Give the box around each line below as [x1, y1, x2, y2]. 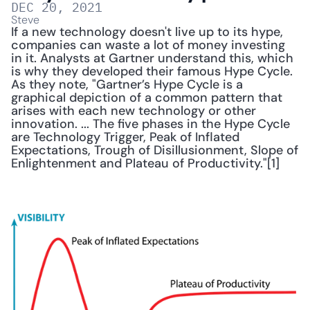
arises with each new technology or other [11, 102, 256, 120]
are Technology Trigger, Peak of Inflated [11, 129, 239, 146]
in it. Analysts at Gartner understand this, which [11, 50, 293, 67]
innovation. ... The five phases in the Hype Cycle [11, 116, 290, 133]
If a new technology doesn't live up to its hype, [11, 24, 283, 41]
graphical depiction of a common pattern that [11, 89, 282, 107]
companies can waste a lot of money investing [11, 37, 285, 54]
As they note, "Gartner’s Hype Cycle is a [11, 76, 243, 93]
